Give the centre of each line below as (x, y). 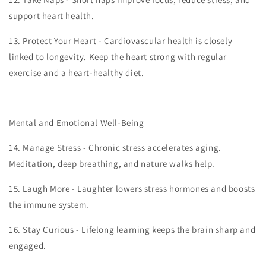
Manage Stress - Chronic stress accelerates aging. (122, 148)
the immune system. (49, 205)
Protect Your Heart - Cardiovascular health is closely (128, 41)
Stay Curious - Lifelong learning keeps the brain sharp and (139, 229)
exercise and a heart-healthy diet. (77, 73)
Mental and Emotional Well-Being (77, 123)
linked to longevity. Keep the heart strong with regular (118, 57)
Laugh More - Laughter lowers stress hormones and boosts (139, 189)
